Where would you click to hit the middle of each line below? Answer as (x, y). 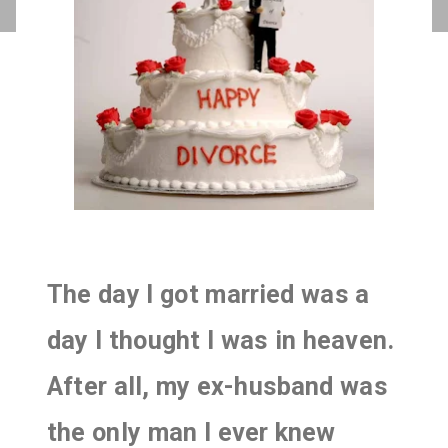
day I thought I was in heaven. (221, 341)
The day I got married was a (208, 295)
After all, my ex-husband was (217, 387)
